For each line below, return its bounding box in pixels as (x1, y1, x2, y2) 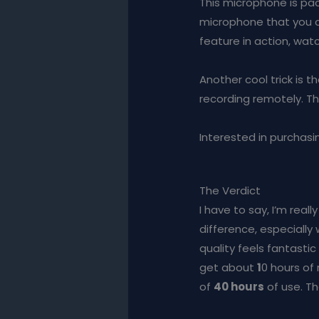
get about (199, 260, 258, 276)
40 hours (214, 279, 265, 295)
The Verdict (199, 183, 261, 199)
